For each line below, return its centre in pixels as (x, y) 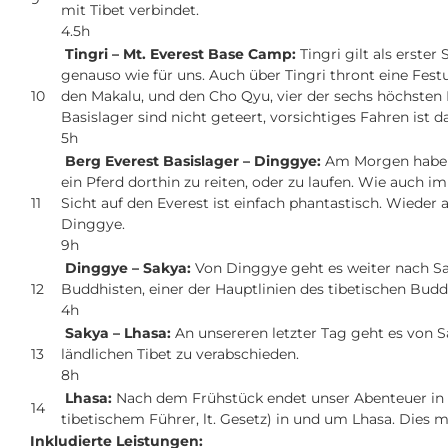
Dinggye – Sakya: (130, 268)
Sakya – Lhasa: (120, 333)
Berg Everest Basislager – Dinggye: (195, 161)
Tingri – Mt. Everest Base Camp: (180, 54)
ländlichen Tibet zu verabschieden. (180, 354)
